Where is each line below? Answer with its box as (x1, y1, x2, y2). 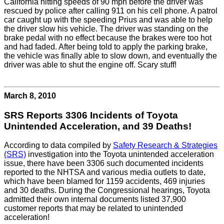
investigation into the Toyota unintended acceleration (26, 150, 214, 159)
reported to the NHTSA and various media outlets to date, (4, 168, 205, 177)
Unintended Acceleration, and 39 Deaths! (4, 120, 191, 131)
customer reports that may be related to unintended (4, 204, 183, 213)
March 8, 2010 (4, 91, 56, 100)
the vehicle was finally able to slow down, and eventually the (4, 51, 217, 60)
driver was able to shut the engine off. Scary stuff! (4, 60, 176, 69)
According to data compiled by (4, 141, 113, 150)
